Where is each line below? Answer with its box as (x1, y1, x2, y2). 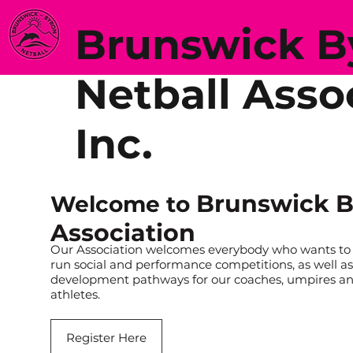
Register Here (66, 329, 147, 345)
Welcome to (50, 190, 197, 217)
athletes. (50, 286, 104, 302)
